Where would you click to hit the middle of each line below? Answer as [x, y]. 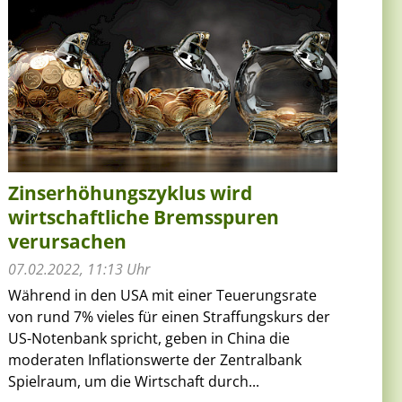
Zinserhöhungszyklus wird [131, 192]
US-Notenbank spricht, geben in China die [149, 338]
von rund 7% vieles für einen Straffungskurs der [170, 316]
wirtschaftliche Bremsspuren [144, 217]
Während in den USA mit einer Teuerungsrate [163, 295]
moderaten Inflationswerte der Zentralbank [155, 359]
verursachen [68, 241]
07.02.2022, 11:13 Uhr [79, 269]
